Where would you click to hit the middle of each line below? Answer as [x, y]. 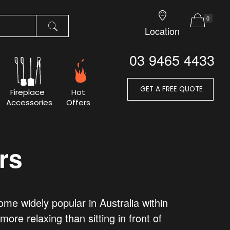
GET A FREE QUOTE [170, 89]
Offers [79, 102]
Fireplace [28, 92]
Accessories [30, 102]
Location [162, 31]
